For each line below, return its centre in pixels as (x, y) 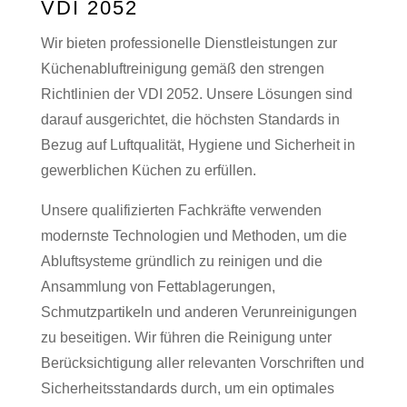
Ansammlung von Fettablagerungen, (158, 287)
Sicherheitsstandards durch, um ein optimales (187, 389)
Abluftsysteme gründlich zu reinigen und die (181, 262)
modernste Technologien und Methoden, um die (194, 236)
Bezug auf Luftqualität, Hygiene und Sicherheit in (198, 145)
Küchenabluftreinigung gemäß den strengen (182, 69)
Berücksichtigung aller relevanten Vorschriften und (202, 363)
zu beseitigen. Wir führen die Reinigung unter (186, 338)
